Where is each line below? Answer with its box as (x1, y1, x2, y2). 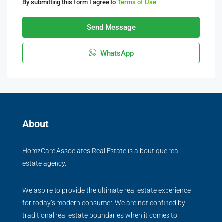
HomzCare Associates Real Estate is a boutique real (22, 147, 180, 155)
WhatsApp (98, 49, 134, 57)
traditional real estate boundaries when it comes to (22, 211, 177, 219)
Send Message (86, 23, 136, 32)
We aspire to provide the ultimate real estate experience (22, 186, 191, 194)
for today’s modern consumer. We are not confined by (22, 199, 185, 207)
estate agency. (22, 159, 66, 167)
